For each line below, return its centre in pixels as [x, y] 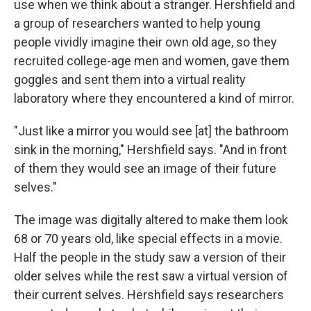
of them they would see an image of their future [145, 168]
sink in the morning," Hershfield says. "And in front [150, 150]
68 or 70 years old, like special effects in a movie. [148, 238]
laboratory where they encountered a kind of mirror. [154, 98]
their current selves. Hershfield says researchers [149, 295]
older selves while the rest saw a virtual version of [151, 276]
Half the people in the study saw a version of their [150, 257]
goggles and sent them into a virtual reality [130, 79]
